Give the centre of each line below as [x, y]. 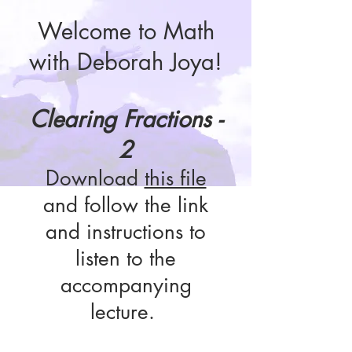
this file [175, 178]
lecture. [126, 312]
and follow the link [126, 205]
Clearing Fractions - [126, 119]
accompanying [126, 285]
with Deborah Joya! [126, 62]
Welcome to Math [126, 31]
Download [95, 178]
